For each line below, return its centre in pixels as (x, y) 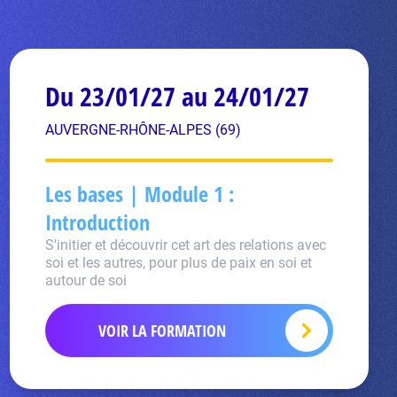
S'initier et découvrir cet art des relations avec (185, 245)
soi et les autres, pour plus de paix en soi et (178, 263)
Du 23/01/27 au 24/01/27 (177, 96)
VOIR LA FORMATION (163, 331)
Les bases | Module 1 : (139, 194)
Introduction (97, 222)
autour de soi (86, 280)
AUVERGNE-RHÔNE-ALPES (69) (143, 130)
